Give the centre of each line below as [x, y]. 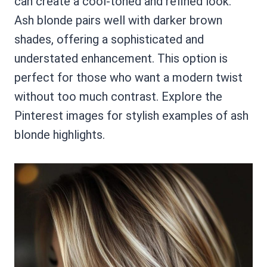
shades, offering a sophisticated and [109, 40]
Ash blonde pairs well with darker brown [118, 21]
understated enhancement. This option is [121, 59]
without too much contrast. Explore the [118, 97]
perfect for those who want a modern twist [128, 78]
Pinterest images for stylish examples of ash [131, 116]
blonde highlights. [60, 135]
